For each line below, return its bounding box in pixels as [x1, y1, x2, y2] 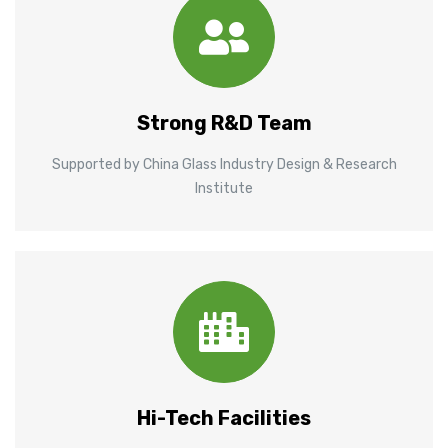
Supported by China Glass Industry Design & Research [51, 155, 397, 173]
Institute [195, 179, 253, 197]
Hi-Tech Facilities [137, 405, 311, 430]
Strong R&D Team [136, 110, 312, 135]
